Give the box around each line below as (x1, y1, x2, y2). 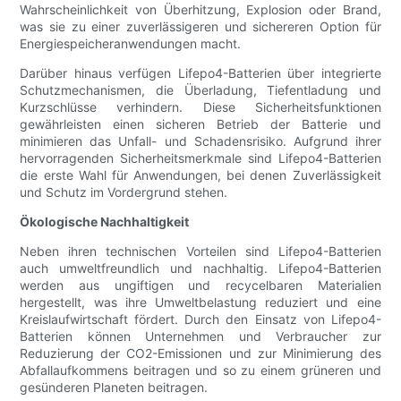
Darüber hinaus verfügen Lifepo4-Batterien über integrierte (20, 65, 381, 81)
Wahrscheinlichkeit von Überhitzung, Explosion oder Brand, (20, 2, 381, 18)
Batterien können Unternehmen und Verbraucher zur (20, 328, 381, 345)
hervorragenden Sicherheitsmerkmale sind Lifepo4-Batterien (20, 150, 381, 166)
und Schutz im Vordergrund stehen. (20, 184, 228, 200)
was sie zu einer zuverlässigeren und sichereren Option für (20, 19, 381, 35)
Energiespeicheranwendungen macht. (20, 36, 242, 52)
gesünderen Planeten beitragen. (20, 380, 209, 396)
